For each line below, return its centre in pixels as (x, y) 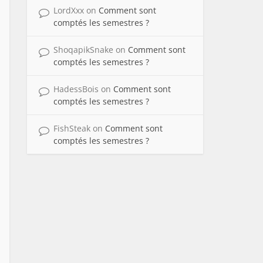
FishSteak (73, 129)
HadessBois (77, 89)
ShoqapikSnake (85, 50)
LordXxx (70, 11)
